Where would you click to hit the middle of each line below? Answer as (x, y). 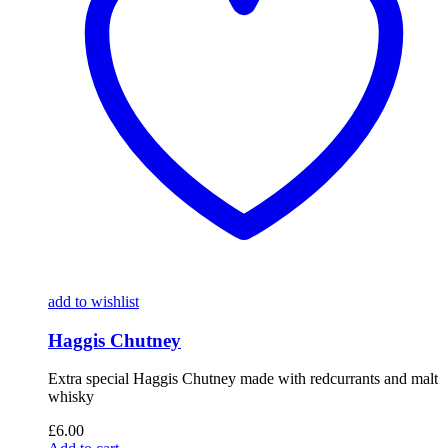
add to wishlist (93, 301)
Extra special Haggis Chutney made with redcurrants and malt (243, 379)
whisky (71, 397)
